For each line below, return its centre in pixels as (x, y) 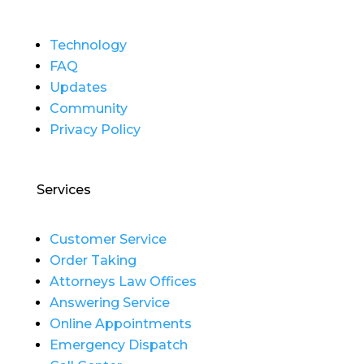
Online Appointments (120, 324)
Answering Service (109, 303)
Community (88, 109)
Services (63, 190)
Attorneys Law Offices (123, 282)
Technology (88, 45)
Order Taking (93, 261)
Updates (78, 88)
